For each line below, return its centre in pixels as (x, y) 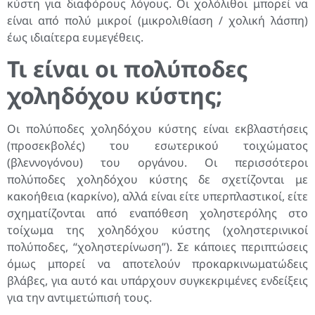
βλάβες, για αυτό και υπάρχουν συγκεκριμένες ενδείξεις (157, 281)
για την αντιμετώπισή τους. (79, 298)
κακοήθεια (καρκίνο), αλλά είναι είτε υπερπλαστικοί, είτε (157, 197)
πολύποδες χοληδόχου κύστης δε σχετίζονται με (157, 180)
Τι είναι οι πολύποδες (127, 69)
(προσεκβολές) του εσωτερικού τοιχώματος (157, 146)
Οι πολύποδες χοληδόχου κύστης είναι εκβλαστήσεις (157, 129)
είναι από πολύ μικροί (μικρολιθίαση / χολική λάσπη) (157, 20)
